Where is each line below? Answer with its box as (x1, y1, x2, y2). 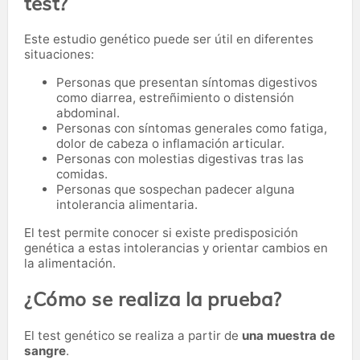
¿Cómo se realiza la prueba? (24, 287, 282, 312)
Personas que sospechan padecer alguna (56, 182, 295, 198)
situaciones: (24, 47, 94, 63)
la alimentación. (24, 256, 116, 272)
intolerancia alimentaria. (56, 197, 198, 213)
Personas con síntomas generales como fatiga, (56, 121, 327, 137)
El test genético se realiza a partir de (24, 328, 242, 344)
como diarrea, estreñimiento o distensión (56, 90, 294, 106)
